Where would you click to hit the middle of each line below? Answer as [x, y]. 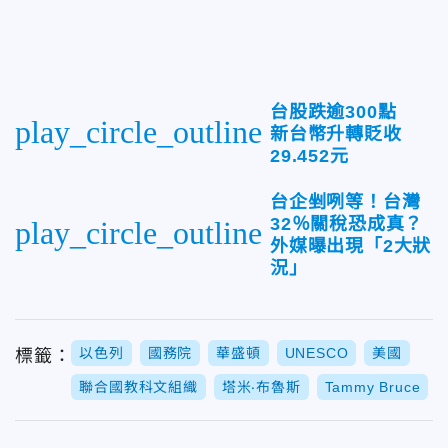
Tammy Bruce [372, 386]
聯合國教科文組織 [138, 386]
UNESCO [316, 352]
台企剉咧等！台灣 [345, 201]
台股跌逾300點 [343, 111]
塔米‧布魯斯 [261, 386]
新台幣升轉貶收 [336, 133]
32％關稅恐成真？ [347, 223]
